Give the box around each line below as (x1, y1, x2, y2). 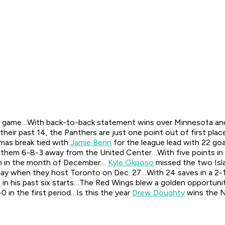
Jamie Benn (70, 138, 111, 148)
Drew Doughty (132, 188, 185, 198)
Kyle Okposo (108, 158, 154, 168)
